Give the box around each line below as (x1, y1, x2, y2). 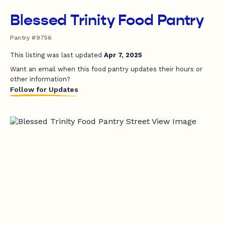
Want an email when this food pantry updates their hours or (10, 65, 202, 73)
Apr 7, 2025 (104, 51, 142, 59)
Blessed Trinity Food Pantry (10, 11, 204, 29)
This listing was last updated (10, 51, 104, 59)
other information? (10, 75, 70, 83)
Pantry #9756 (10, 34, 52, 41)
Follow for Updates (10, 85, 78, 93)
